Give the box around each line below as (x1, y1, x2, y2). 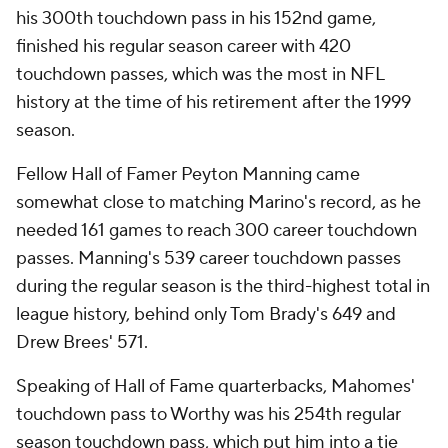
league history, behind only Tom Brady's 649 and (16, 303, 396, 326)
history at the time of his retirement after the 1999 (16, 91, 411, 114)
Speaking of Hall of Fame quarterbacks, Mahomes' (16, 375, 415, 398)
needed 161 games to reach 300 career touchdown (16, 219, 417, 242)
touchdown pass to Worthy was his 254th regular (16, 403, 401, 426)
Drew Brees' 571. (16, 331, 152, 354)
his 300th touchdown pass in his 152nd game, (16, 7, 376, 30)
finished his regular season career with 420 (16, 35, 351, 58)
